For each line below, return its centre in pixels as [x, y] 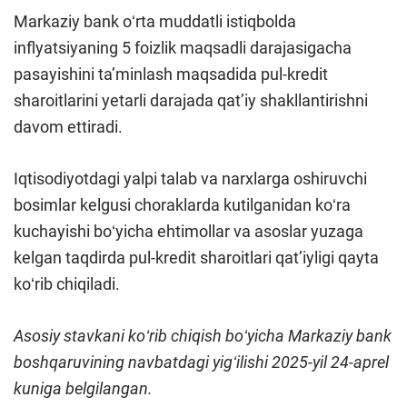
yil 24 [331, 362]
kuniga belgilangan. [83, 389]
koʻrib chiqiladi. [67, 284]
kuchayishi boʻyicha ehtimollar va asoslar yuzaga [189, 232]
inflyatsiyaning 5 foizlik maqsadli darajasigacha [183, 48]
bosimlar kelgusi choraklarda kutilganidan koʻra [182, 205]
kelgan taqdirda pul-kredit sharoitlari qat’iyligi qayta [196, 258]
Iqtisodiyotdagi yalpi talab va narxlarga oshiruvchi [190, 179]
